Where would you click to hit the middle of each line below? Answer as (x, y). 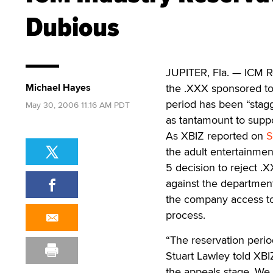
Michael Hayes (58, 87)
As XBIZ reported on (216, 136)
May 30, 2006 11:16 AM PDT (78, 105)
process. (186, 215)
